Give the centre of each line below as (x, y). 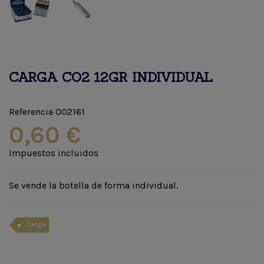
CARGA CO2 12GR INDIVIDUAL (111, 77)
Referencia (31, 112)
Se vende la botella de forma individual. (93, 186)
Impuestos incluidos (54, 153)
